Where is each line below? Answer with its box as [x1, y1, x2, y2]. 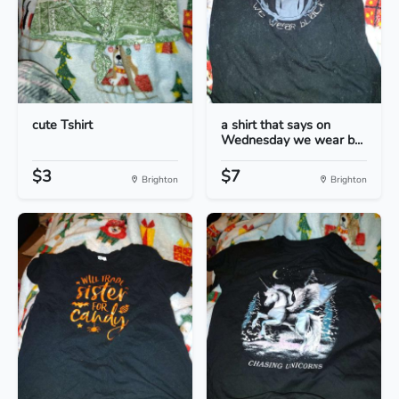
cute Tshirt [32, 116, 93, 134]
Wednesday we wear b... [221, 131, 362, 150]
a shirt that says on [221, 116, 330, 134]
